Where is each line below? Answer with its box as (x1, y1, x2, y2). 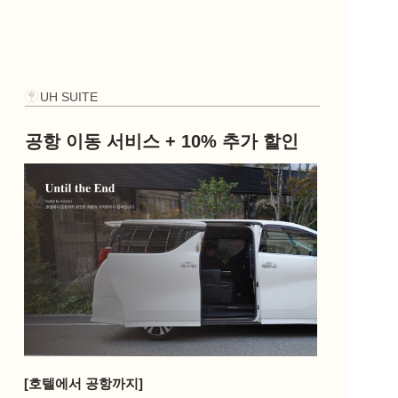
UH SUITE (40, 89, 98, 104)
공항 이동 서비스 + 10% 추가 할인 (25, 131, 298, 151)
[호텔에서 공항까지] (23, 376, 143, 391)
